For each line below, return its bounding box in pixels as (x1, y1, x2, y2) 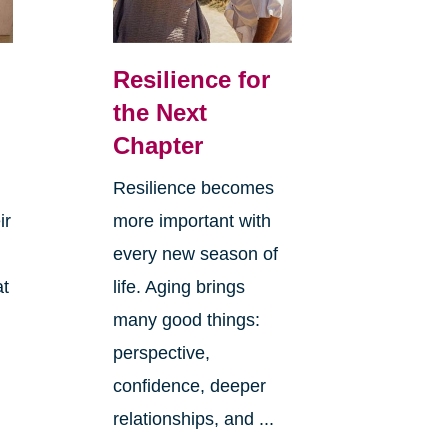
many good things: (112, 309, 260, 330)
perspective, (112, 342, 210, 363)
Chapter (112, 131, 203, 159)
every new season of (112, 243, 278, 264)
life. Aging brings (112, 276, 245, 297)
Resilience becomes (112, 177, 274, 198)
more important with (112, 210, 271, 231)
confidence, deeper (112, 375, 266, 396)
